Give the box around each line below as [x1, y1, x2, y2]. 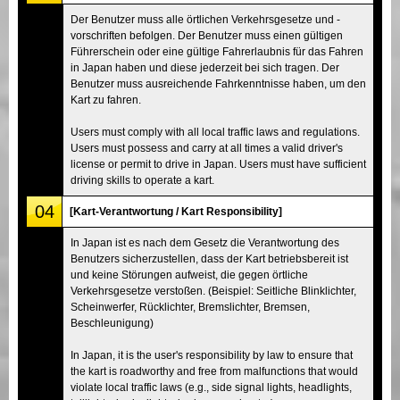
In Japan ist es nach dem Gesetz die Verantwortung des [71, 236, 339, 249]
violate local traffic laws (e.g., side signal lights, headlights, [71, 380, 352, 394]
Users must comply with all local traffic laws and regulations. [71, 125, 360, 138]
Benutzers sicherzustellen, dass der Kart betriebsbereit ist [71, 252, 348, 265]
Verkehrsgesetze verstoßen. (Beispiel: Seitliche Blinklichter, [71, 284, 356, 297]
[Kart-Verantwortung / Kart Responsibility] [70, 204, 282, 218]
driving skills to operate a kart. [71, 173, 214, 187]
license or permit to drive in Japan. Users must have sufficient [71, 157, 366, 171]
